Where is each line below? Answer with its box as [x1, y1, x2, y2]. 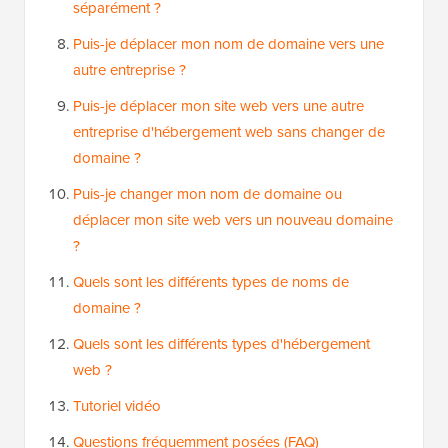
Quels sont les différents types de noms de [73, 271, 349, 293]
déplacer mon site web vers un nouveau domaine [73, 209, 393, 231]
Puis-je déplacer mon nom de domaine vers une [73, 33, 384, 55]
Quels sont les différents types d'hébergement [73, 333, 370, 355]
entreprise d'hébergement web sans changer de [73, 121, 385, 143]
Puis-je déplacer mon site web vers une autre [73, 95, 364, 117]
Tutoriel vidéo [73, 395, 161, 417]
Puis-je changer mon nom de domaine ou [73, 183, 342, 205]
